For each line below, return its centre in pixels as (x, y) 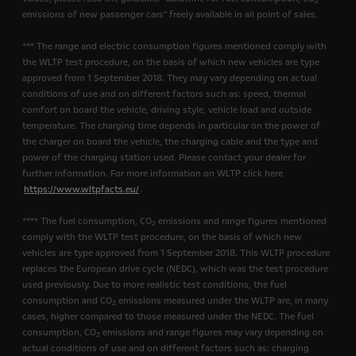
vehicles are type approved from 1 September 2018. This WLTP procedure (176, 253)
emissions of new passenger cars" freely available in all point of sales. (170, 15)
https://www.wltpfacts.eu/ (81, 190)
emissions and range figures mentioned (241, 222)
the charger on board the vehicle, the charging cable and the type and (170, 142)
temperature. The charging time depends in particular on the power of (171, 126)
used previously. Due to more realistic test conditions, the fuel (155, 285)
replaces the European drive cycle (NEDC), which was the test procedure (175, 269)
